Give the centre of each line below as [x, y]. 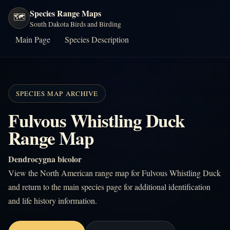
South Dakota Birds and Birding [75, 24]
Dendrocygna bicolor [45, 159]
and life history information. [53, 200]
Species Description [97, 39]
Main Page [33, 39]
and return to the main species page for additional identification [109, 187]
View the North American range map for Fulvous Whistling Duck [114, 173]
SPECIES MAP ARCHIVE [57, 93]
